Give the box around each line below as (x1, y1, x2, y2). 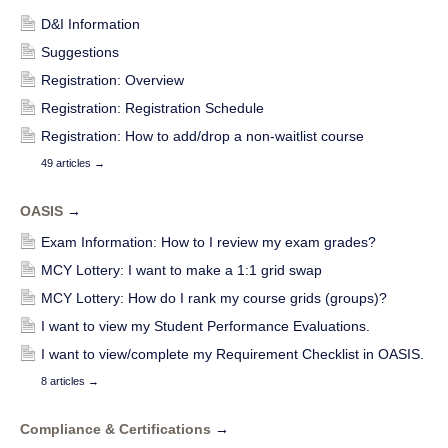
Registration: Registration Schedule (41, 99, 264, 116)
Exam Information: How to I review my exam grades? (41, 233, 376, 250)
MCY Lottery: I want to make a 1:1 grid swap (41, 261, 322, 278)
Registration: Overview (41, 71, 184, 88)
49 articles (41, 156, 94, 169)
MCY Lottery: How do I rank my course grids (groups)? (41, 289, 387, 306)
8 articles (41, 374, 88, 387)
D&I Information (41, 15, 140, 32)
